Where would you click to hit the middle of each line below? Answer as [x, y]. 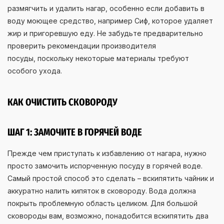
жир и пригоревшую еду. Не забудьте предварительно [105, 33]
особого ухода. [35, 70]
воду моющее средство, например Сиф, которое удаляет [110, 20]
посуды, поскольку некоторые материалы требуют [98, 58]
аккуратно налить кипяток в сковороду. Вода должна [102, 190]
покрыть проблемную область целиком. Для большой [102, 203]
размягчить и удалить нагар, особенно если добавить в [106, 8]
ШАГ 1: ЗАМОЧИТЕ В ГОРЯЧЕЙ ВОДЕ [75, 132]
